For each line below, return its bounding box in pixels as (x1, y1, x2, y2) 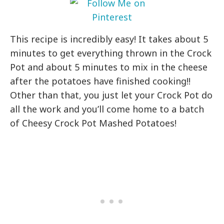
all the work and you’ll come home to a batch (10, 102, 204, 115)
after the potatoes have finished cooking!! (10, 74, 191, 87)
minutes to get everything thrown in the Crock (10, 46, 212, 59)
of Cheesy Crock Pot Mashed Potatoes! (10, 116, 179, 129)
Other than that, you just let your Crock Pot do (10, 88, 213, 101)
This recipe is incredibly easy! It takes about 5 (10, 32, 208, 45)
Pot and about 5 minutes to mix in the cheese (10, 60, 208, 73)
